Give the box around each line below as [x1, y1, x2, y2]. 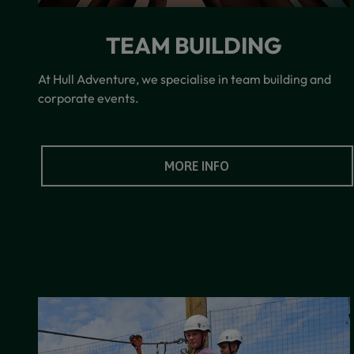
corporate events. [38, 89, 139, 106]
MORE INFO [164, 158, 230, 173]
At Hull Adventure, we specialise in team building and [38, 70, 331, 87]
